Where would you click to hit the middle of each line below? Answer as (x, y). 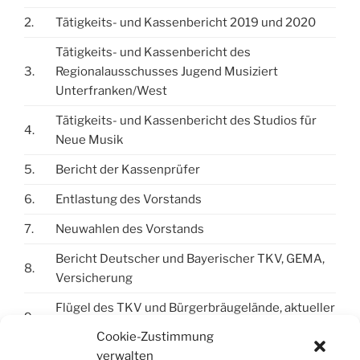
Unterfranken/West (111, 91)
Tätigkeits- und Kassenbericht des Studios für (186, 121)
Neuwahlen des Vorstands (130, 229)
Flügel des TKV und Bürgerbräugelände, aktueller (195, 308)
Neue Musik (89, 140)
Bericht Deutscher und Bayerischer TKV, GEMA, (190, 259)
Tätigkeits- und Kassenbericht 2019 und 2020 (186, 23)
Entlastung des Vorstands (129, 200)
